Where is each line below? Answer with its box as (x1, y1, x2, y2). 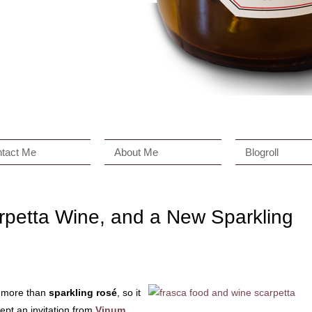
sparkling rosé (49, 287, 117, 298)
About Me (114, 146, 158, 158)
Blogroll (245, 146, 279, 158)
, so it (117, 287, 141, 298)
